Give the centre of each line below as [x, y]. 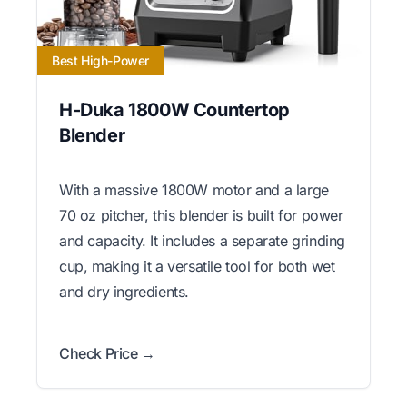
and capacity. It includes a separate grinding [203, 240]
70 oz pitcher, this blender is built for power [201, 215]
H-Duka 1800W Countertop [174, 109]
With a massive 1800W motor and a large [194, 189]
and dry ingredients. [124, 291]
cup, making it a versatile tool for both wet [197, 266]
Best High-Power [100, 60]
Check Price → [107, 353]
